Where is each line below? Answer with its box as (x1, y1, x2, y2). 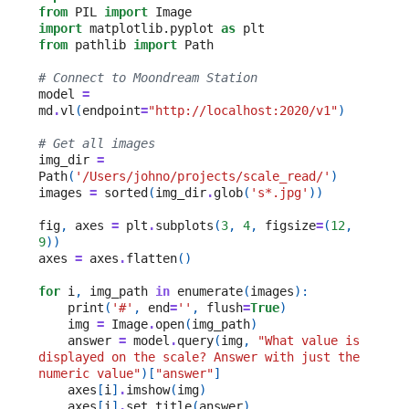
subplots (154, 217, 214, 233)
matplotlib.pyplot (89, 20, 214, 36)
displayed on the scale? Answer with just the (37, 349, 360, 364)
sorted (103, 184, 148, 200)
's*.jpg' (249, 184, 309, 200)
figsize (264, 217, 316, 233)
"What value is (257, 332, 360, 348)
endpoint (81, 102, 141, 118)
